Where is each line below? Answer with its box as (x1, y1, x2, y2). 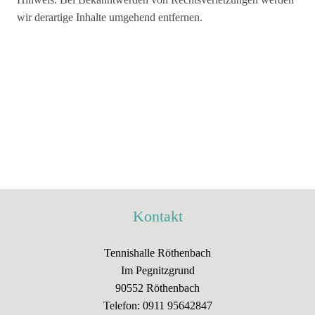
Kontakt (132, 207, 183, 225)
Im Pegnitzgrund (120, 264, 195, 276)
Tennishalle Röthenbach (104, 246, 211, 259)
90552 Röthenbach (115, 281, 200, 294)
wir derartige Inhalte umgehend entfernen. (17, 11, 202, 23)
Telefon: (103, 299, 143, 311)
